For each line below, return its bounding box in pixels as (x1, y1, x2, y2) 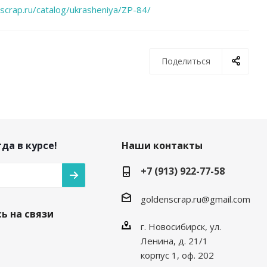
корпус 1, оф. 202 (140, 249, 214, 261)
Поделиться (162, 55, 210, 67)
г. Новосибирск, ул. (140, 220, 221, 232)
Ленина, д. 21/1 (140, 234, 208, 247)
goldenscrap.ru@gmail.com (140, 193, 250, 205)
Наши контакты (121, 138, 203, 152)
